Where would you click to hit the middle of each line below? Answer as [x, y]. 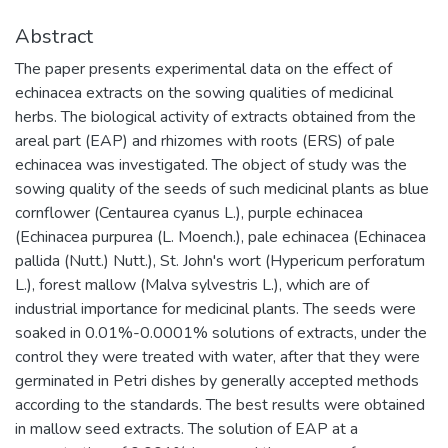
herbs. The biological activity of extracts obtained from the [215, 117]
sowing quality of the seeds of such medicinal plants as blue [222, 189]
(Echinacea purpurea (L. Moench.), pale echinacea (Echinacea [220, 237]
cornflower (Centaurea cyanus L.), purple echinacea [189, 213]
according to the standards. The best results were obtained [220, 405]
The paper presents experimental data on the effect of [203, 69]
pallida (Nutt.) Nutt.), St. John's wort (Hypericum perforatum [220, 261]
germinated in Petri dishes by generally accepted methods [217, 381]
